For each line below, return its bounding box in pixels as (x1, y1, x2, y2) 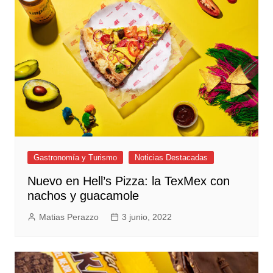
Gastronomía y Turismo (33, 152, 117, 162)
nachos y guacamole (27, 188, 139, 202)
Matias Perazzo (38, 211, 99, 222)
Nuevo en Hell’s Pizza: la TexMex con (27, 174, 230, 188)
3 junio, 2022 (121, 211, 172, 222)
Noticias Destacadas (134, 152, 208, 162)
